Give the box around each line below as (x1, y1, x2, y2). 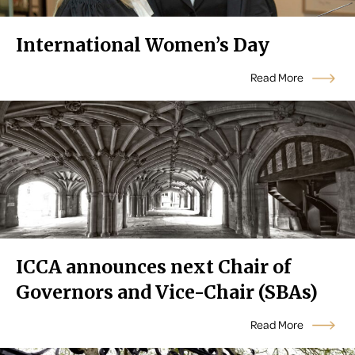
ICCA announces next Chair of (16, 255, 291, 279)
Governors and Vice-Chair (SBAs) (16, 281, 318, 304)
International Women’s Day (16, 33, 269, 57)
